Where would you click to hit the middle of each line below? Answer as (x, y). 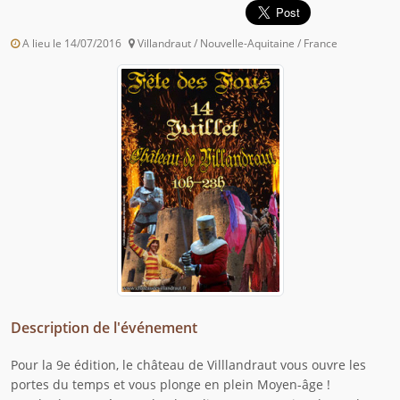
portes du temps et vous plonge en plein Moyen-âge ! (171, 385)
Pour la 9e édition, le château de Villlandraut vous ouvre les (188, 365)
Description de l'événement (104, 328)
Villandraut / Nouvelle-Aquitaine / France (236, 44)
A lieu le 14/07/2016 (71, 44)
